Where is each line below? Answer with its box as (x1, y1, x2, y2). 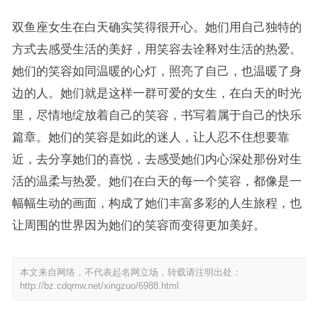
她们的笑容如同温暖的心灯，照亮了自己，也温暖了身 (11, 64, 302, 77)
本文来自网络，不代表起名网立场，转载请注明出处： (19, 266, 241, 278)
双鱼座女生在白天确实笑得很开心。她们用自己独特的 (11, 20, 302, 33)
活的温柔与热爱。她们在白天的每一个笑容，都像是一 (11, 174, 302, 187)
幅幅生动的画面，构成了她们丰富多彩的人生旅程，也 (11, 196, 302, 209)
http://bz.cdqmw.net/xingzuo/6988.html (19, 280, 179, 291)
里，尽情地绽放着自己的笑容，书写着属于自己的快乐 (11, 108, 302, 121)
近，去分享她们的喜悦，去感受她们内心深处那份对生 (11, 152, 302, 165)
